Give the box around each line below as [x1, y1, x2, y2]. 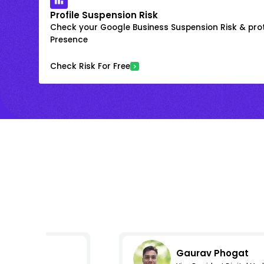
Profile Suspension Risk [50, 8, 158, 21]
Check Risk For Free [50, 60, 130, 72]
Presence [50, 34, 88, 45]
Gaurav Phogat [176, 247, 249, 260]
